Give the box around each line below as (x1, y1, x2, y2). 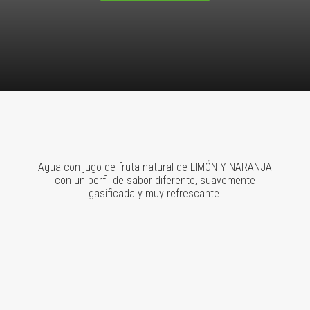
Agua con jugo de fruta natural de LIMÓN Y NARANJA (38, 161, 272, 174)
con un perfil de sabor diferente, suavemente (55, 174, 255, 187)
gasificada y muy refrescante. (88, 187, 222, 200)
